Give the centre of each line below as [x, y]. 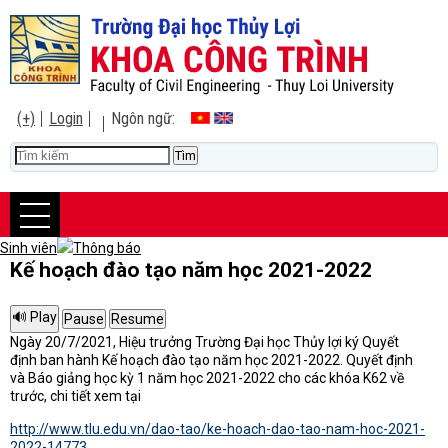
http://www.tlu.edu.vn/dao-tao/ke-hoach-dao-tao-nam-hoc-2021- [217, 429]
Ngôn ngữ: [151, 118]
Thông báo [107, 248]
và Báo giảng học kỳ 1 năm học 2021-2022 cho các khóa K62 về [207, 378]
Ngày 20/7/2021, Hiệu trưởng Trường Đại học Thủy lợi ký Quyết [204, 342]
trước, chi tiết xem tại [75, 396]
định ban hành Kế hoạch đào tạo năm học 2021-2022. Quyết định [211, 360]
